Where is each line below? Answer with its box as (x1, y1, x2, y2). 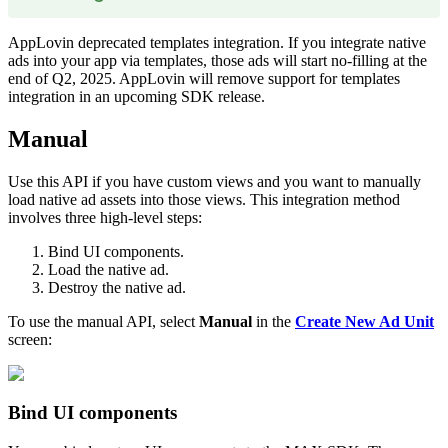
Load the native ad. (48, 260, 169, 278)
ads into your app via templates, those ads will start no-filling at (8, 51, 408, 69)
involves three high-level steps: (8, 208, 202, 226)
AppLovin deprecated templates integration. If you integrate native (8, 33, 426, 51)
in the (252, 312, 295, 330)
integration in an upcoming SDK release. (8, 87, 265, 105)
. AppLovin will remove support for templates (112, 69, 400, 87)
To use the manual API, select (8, 312, 199, 330)
